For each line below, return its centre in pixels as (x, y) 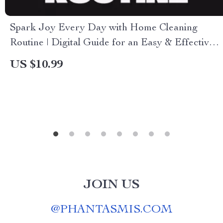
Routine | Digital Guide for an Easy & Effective (112, 43)
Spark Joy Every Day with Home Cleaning (104, 28)
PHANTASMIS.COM (116, 210)
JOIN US (111, 185)
